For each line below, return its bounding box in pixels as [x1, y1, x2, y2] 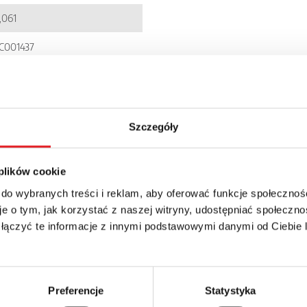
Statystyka [205, 284, 256, 297]
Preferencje [48, 284, 104, 297]
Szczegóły [128, 121, 179, 133]
